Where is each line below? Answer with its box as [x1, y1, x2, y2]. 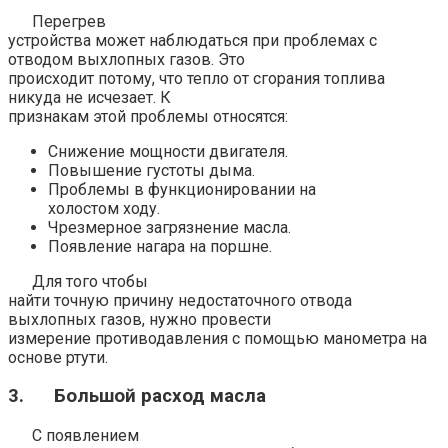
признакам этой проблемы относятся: [8, 106, 288, 126]
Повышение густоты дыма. [48, 160, 255, 180]
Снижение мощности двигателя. [48, 141, 288, 161]
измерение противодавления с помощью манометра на [8, 328, 427, 348]
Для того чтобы [32, 271, 148, 291]
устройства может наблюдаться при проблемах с [8, 30, 377, 50]
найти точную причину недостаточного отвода [8, 290, 352, 310]
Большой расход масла [54, 385, 266, 408]
